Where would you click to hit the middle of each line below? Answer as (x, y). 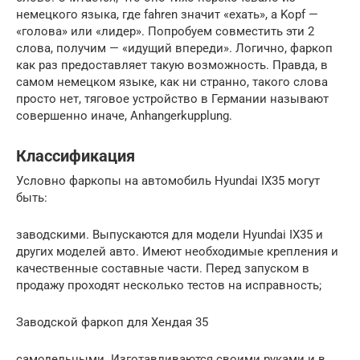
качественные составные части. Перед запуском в (163, 268)
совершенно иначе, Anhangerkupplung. (124, 115)
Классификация (76, 156)
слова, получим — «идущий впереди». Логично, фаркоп (174, 48)
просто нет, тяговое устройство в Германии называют (172, 98)
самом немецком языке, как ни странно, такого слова (172, 82)
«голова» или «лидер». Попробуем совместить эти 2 (165, 31)
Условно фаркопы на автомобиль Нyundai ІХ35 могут (168, 180)
